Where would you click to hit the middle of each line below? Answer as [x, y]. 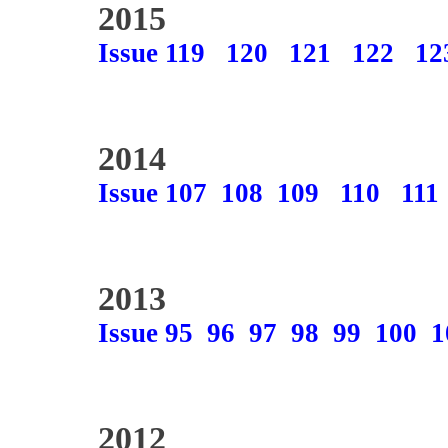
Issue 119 [151, 53]
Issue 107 [152, 193]
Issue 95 [145, 333]
